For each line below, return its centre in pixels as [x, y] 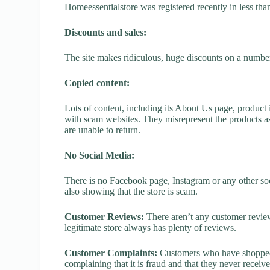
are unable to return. [103, 130]
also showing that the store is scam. [131, 191]
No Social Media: [100, 155]
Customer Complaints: [111, 253]
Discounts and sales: [106, 32]
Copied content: [97, 83]
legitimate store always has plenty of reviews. [151, 227]
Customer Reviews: [105, 216]
